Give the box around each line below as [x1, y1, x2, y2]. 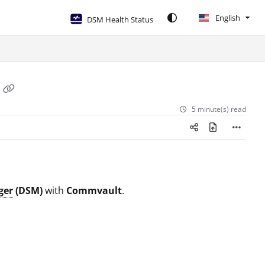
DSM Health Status [86, 14, 153, 25]
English [214, 12, 240, 23]
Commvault [66, 184, 122, 197]
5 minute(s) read [192, 104, 246, 114]
